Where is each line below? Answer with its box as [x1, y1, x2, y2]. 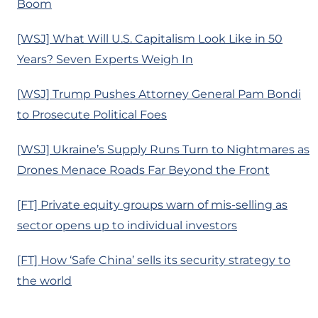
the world [17, 274, 72, 288]
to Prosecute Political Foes [17, 108, 167, 122]
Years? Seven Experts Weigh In [17, 53, 193, 67]
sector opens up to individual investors [17, 219, 237, 233]
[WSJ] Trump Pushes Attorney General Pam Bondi [17, 87, 301, 102]
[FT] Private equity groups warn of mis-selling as [17, 198, 287, 212]
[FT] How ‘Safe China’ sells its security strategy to [17, 253, 290, 268]
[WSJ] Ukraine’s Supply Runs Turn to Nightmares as [17, 143, 309, 157]
